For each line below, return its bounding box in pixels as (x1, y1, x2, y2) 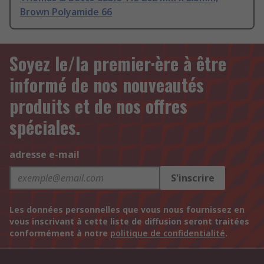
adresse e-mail (9, 148, 80, 161)
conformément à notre (9, 227, 110, 239)
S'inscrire (171, 171, 214, 185)
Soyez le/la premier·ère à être (9, 50, 226, 77)
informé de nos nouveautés (9, 71, 204, 98)
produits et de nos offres (9, 93, 187, 120)
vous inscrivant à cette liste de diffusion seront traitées (9, 216, 249, 227)
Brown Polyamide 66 (20, 5, 112, 19)
